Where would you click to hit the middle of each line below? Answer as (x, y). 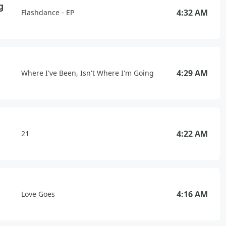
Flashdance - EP (48, 12)
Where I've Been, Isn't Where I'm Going (88, 73)
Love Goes (38, 194)
